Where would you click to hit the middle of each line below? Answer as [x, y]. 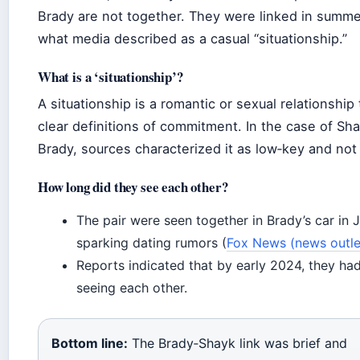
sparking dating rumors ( [151, 242]
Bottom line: [90, 343]
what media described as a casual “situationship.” [192, 38]
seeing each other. [132, 287]
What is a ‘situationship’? [110, 76]
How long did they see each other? [133, 186]
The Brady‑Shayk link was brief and [237, 343]
